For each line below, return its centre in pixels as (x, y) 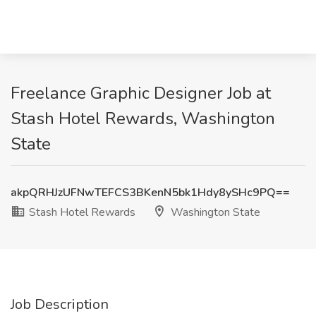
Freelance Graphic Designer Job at (141, 93)
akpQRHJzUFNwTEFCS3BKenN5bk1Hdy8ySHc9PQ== (150, 193)
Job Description (60, 304)
